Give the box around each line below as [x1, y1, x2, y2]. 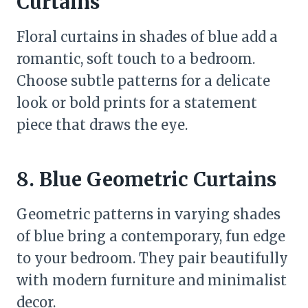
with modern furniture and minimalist [16, 272, 287, 289]
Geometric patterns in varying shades [16, 206, 280, 223]
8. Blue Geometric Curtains [16, 167, 276, 192]
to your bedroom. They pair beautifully [16, 250, 288, 267]
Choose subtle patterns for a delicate [16, 72, 270, 89]
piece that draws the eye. [16, 116, 188, 133]
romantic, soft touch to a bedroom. [16, 50, 255, 67]
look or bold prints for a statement [16, 94, 257, 111]
